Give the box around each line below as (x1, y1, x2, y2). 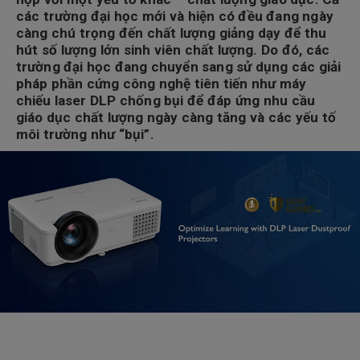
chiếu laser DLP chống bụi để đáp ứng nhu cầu (16, 92, 315, 108)
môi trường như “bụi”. (16, 126, 154, 142)
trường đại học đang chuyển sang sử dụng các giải (16, 59, 342, 75)
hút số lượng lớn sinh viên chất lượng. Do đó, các (16, 42, 329, 58)
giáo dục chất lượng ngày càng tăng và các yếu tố (16, 109, 336, 125)
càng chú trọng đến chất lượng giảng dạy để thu (16, 25, 327, 41)
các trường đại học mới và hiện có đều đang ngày (16, 8, 333, 24)
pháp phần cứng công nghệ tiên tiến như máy (16, 76, 307, 92)
